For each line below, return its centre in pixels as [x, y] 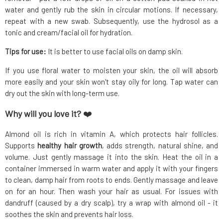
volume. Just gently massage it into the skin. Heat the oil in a [111, 157]
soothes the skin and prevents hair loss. [69, 214]
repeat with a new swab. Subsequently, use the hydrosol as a [111, 21]
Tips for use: [26, 52]
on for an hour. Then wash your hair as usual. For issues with [111, 191]
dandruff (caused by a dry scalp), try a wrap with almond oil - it [111, 203]
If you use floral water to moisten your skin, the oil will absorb [111, 70]
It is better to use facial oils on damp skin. [115, 52]
